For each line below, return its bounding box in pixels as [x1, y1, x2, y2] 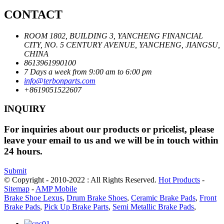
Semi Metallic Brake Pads [112, 202, 194, 211]
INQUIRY [4, 103, 46, 114]
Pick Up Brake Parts [44, 202, 108, 211]
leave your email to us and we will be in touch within [4, 135, 218, 146]
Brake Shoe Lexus [4, 193, 62, 202]
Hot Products [158, 175, 200, 184]
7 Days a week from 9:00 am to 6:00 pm [24, 67, 152, 76]
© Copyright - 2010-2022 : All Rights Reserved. [4, 175, 158, 184]
